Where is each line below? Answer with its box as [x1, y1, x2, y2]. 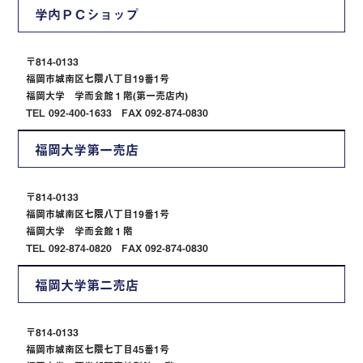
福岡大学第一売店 [35, 139, 139, 160]
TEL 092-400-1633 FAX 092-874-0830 [26, 105, 209, 121]
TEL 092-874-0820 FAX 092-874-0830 [26, 241, 209, 256]
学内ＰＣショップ [35, 4, 139, 24]
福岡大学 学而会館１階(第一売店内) [26, 88, 189, 104]
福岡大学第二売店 [35, 275, 139, 295]
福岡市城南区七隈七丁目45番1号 [26, 342, 170, 357]
